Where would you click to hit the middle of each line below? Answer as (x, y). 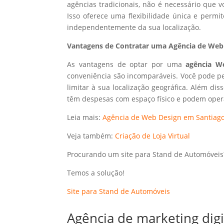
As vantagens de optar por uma (126, 64)
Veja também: (91, 135)
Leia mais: (85, 117)
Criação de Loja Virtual (153, 135)
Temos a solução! (96, 172)
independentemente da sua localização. (134, 27)
